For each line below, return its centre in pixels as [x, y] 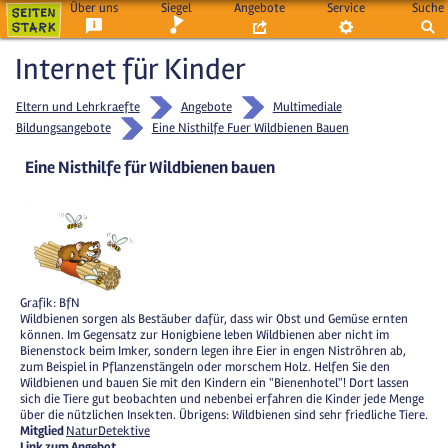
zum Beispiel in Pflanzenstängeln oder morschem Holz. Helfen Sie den [205, 366]
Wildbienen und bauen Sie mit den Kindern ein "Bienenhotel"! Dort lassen [214, 382]
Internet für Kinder [130, 69]
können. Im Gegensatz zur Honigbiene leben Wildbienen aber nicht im [204, 334]
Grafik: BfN [50, 302]
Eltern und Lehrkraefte [77, 107]
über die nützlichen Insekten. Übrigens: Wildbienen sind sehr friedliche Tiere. [224, 414]
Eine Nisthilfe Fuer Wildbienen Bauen [250, 128]
